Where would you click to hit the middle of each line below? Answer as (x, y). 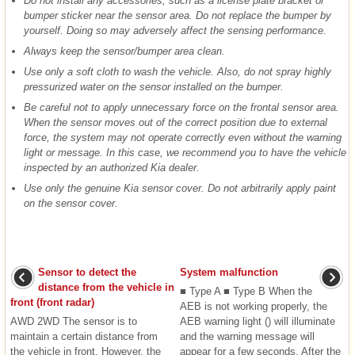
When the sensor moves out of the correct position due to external (176, 123)
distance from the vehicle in (106, 288)
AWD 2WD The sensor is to (74, 322)
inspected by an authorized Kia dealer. (112, 168)
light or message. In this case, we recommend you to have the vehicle (185, 153)
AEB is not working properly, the (253, 307)
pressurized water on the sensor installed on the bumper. (154, 87)
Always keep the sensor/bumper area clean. (124, 52)
